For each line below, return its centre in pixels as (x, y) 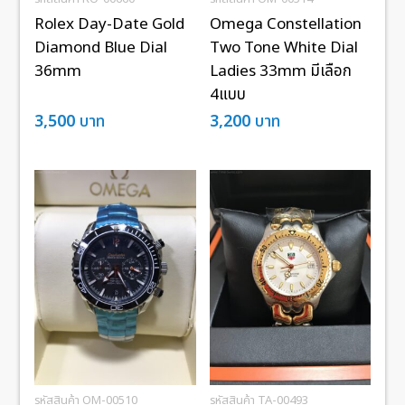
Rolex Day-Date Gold (110, 25)
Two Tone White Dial (283, 48)
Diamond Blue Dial (101, 48)
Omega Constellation (285, 25)
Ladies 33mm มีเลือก (280, 72)
